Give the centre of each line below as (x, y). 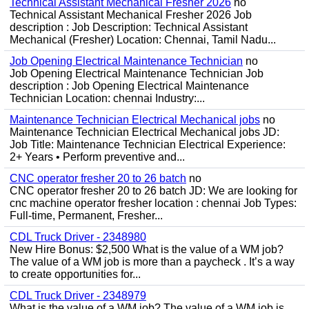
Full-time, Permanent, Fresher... (86, 216)
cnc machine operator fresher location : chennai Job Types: (153, 203)
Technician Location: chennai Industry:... (107, 98)
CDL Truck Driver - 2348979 (78, 296)
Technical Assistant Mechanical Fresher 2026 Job (131, 15)
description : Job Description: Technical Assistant (129, 27)
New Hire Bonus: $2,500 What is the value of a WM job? (147, 249)
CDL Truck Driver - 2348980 (78, 237)
